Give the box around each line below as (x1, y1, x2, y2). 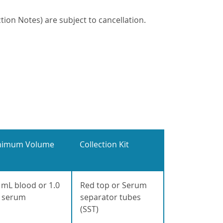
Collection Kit (79, 139, 129, 150)
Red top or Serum (80, 180, 147, 191)
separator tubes (80, 192, 141, 203)
